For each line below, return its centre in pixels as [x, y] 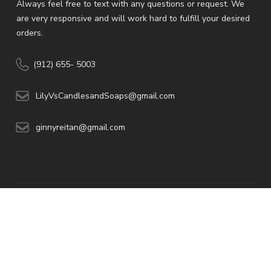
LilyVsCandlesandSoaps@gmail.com [104, 96]
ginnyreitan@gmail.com [79, 127]
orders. [29, 33]
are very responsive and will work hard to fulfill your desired [133, 18]
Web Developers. [133, 219]
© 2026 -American [71, 219]
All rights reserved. [197, 219]
